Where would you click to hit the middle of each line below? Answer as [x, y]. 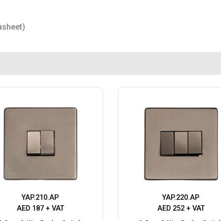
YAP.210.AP [40, 198]
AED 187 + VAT [40, 209]
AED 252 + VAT [181, 209]
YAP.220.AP [181, 198]
